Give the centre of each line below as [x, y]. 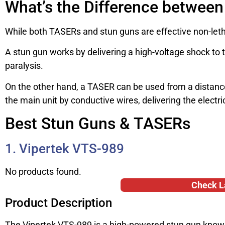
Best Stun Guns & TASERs [98, 124]
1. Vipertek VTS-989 [65, 149]
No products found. [43, 172]
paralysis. [24, 66]
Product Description [59, 203]
